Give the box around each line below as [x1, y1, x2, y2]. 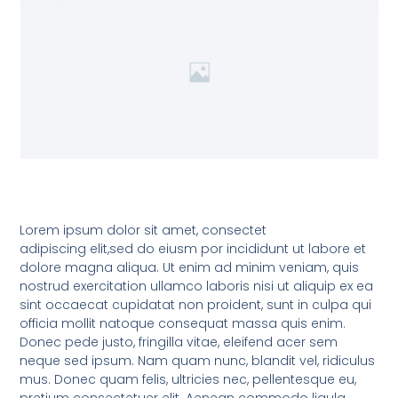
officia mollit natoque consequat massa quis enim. [20, 314, 346, 333]
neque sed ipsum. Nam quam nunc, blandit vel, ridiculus [20, 352, 376, 370]
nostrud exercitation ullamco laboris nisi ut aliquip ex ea [20, 277, 374, 296]
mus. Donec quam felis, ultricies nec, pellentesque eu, [20, 370, 357, 389]
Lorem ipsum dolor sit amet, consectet [20, 221, 267, 240]
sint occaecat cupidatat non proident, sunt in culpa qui [20, 296, 372, 314]
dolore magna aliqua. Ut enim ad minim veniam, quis [20, 259, 360, 277]
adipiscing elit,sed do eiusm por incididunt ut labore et [20, 240, 367, 259]
